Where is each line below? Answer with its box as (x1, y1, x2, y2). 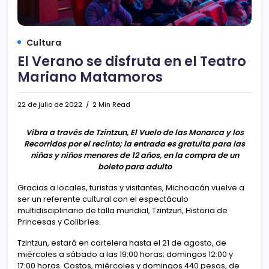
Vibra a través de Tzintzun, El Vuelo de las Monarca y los (25, 127, 244, 138)
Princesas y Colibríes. (17, 216, 101, 227)
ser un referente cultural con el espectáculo (17, 193, 189, 204)
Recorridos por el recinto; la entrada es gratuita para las (24, 138, 245, 149)
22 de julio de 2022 (17, 99, 82, 109)
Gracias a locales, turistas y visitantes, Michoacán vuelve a (17, 182, 244, 193)
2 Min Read (91, 99, 130, 109)
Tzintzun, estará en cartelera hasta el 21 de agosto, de (17, 237, 226, 248)
